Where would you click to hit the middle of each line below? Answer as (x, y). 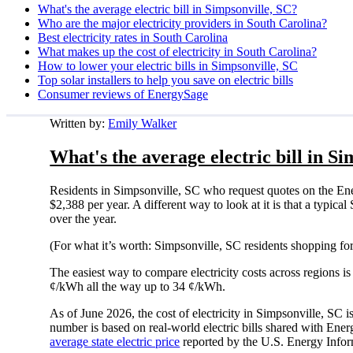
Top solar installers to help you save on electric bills (165, 80)
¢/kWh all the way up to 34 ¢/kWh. (139, 286)
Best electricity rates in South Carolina (133, 37)
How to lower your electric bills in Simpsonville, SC (168, 65)
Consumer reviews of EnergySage (123, 94)
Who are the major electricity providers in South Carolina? (182, 23)
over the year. (85, 218)
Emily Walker (143, 123)
